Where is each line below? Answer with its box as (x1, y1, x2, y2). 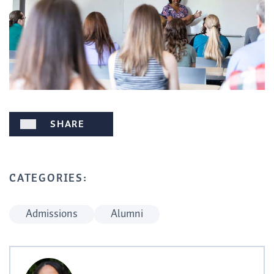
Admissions (26, 205, 78, 223)
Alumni (111, 205, 143, 223)
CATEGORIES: (9, 169, 87, 187)
